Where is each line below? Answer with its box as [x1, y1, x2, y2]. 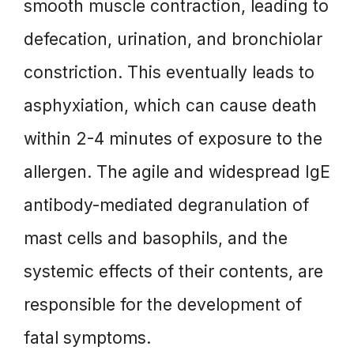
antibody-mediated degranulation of [24, 194, 309, 215]
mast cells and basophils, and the [24, 228, 288, 248]
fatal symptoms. [24, 327, 151, 348]
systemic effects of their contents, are [24, 261, 323, 281]
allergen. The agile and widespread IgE [24, 161, 330, 182]
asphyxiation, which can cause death [24, 95, 317, 115]
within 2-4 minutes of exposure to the [24, 128, 322, 149]
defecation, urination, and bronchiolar [24, 28, 322, 49]
